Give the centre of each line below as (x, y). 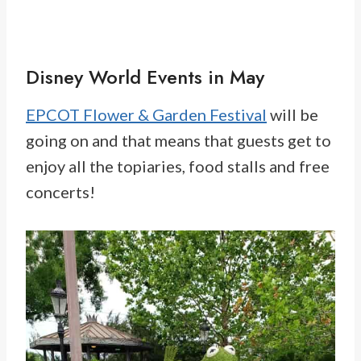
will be (293, 115)
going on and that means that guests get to (178, 141)
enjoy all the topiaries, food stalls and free (178, 166)
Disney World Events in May (145, 77)
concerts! (60, 192)
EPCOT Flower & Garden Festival (146, 115)
